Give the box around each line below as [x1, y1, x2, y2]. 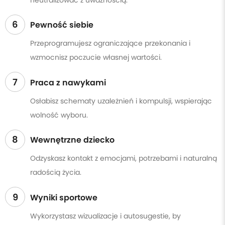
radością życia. [30, 167, 81, 177]
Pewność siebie [30, 19, 93, 31]
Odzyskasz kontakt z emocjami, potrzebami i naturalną [30, 153, 217, 163]
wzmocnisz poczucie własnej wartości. [30, 52, 162, 62]
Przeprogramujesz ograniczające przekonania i [30, 38, 190, 48]
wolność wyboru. [30, 109, 88, 120]
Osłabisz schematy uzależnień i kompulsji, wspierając [30, 95, 212, 106]
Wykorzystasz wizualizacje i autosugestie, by [30, 210, 181, 221]
